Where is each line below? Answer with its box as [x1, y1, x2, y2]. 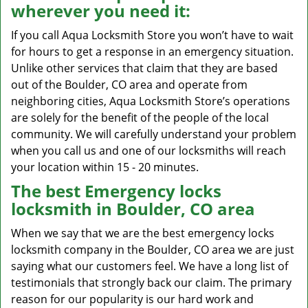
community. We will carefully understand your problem [11, 126, 296, 142]
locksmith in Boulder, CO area [11, 197, 255, 220]
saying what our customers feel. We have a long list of [11, 258, 288, 274]
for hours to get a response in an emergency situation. [11, 44, 294, 59]
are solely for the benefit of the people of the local [11, 110, 269, 125]
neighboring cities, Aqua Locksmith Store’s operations [11, 93, 290, 109]
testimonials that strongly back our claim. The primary [11, 275, 291, 290]
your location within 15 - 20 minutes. [11, 159, 199, 175]
